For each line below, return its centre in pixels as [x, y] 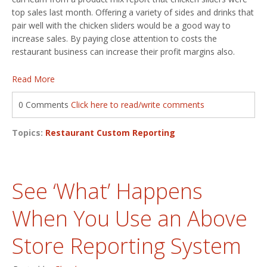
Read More [33, 79]
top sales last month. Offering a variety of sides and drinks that [133, 12]
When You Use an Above [130, 218]
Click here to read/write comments [138, 104]
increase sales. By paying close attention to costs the [114, 38]
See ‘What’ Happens [107, 191]
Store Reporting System [127, 246]
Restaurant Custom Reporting [110, 132]
